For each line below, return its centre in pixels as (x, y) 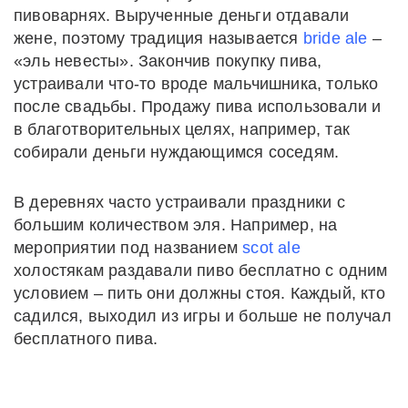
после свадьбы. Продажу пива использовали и (198, 106)
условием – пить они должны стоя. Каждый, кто (199, 293)
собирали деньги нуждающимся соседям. (177, 152)
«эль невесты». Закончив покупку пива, (168, 61)
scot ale (271, 247)
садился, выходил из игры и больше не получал (203, 316)
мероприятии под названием (128, 247)
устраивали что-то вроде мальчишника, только (196, 83)
